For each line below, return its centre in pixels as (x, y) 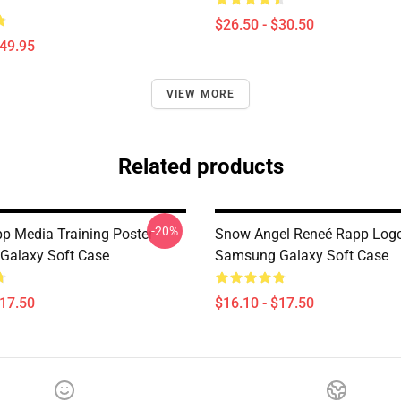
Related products (200, 166)
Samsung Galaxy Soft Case (302, 256)
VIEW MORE (200, 94)
